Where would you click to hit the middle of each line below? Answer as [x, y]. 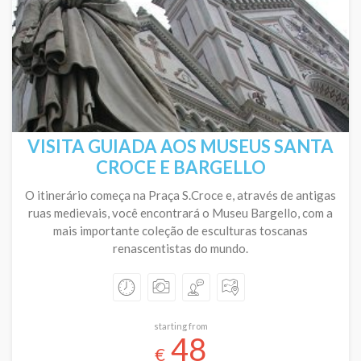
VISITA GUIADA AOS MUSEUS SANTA [180, 146]
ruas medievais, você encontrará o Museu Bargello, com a [180, 213]
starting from [180, 326]
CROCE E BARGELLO [180, 167]
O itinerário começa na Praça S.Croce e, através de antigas [180, 195]
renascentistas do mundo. [180, 248]
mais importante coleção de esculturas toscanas [180, 230]
